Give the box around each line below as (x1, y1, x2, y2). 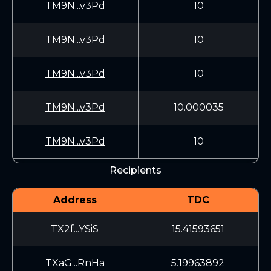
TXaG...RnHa (45, 257, 105, 269)
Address (53, 194, 97, 206)
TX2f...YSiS (51, 223, 99, 235)
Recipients (109, 165, 162, 176)
